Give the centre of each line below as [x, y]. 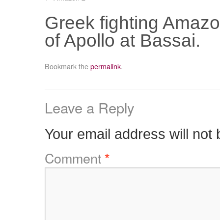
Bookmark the [67, 66]
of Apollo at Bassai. [122, 41]
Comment [74, 158]
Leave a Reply [89, 107]
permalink [105, 66]
